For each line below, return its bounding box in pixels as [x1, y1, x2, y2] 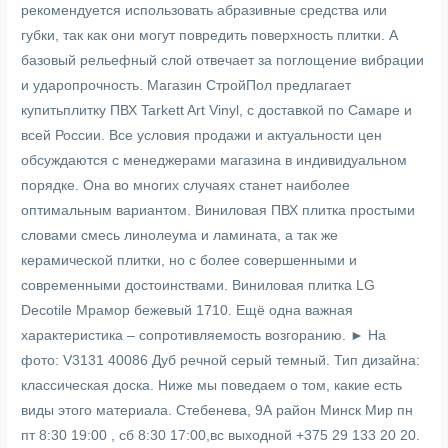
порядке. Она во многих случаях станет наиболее [21, 177, 351, 193]
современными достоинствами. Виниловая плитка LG [21, 277, 376, 293]
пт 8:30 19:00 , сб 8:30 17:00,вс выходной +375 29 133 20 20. [21, 427, 421, 443]
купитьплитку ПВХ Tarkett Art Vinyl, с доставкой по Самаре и [21, 102, 413, 118]
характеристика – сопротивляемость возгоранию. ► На [21, 327, 387, 343]
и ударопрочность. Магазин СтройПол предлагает [21, 77, 352, 93]
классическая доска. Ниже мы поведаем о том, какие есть [21, 377, 403, 393]
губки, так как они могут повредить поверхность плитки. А [21, 27, 399, 43]
